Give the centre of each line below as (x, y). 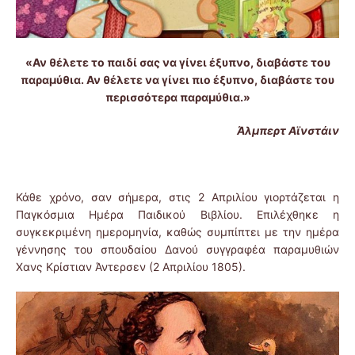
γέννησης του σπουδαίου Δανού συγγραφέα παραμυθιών (177, 249)
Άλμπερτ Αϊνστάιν (288, 130)
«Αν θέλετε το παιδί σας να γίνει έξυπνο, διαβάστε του (177, 62)
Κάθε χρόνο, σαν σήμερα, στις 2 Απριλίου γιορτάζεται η (177, 197)
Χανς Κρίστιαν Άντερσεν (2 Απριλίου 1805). (131, 266)
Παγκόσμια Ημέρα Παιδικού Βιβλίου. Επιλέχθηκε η (177, 214)
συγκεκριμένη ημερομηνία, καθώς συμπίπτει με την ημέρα (177, 231)
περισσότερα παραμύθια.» (177, 97)
